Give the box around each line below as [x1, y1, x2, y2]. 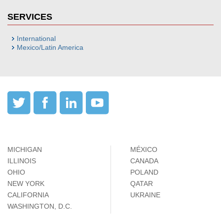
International [17, 35, 56, 42]
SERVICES [7, 12, 52, 22]
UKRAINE [130, 191, 160, 199]
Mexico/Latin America [17, 43, 83, 51]
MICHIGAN [7, 146, 42, 153]
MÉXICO [130, 146, 157, 153]
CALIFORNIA [7, 191, 49, 199]
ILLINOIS [7, 157, 36, 165]
